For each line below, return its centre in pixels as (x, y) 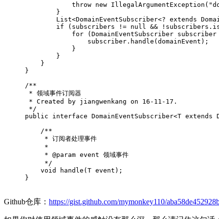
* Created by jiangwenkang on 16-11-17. (101, 102)
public (37, 116)
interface (70, 116)
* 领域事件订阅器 (53, 93)
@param (64, 155)
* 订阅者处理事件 (61, 139)
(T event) (101, 171)
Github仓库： (26, 202)
